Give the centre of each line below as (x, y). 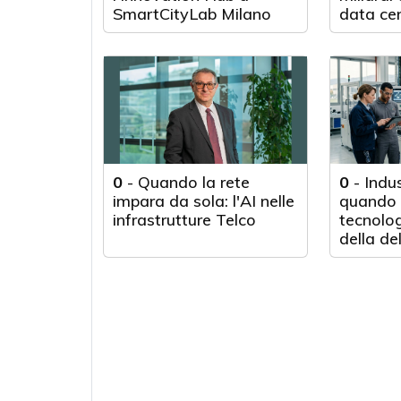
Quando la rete (194, 182)
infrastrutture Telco (184, 220)
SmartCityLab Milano (192, 14)
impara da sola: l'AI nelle (204, 201)
